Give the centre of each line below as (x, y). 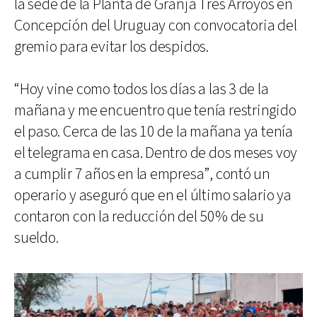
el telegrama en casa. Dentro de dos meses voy (156, 153)
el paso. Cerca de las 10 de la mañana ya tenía (154, 132)
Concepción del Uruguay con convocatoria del (156, 25)
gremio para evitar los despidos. (111, 47)
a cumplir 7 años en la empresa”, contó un (142, 174)
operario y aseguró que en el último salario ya (153, 195)
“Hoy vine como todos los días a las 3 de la (142, 89)
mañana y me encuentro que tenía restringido (155, 110)
